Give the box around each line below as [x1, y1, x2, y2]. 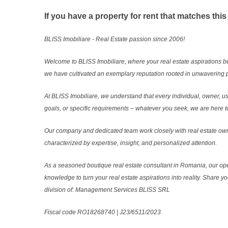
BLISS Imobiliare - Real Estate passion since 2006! [44, 35, 185, 43]
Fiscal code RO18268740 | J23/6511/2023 [44, 208, 161, 216]
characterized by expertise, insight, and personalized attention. [44, 139, 217, 147]
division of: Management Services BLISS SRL [44, 186, 172, 193]
